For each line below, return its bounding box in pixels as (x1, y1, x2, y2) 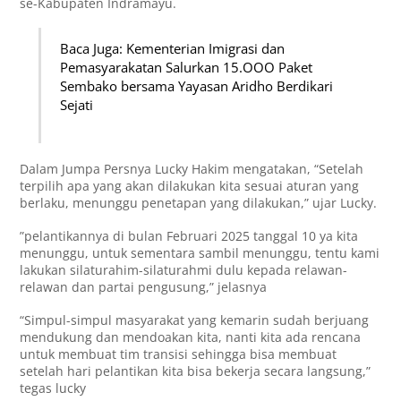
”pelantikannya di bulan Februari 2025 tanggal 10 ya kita (20, 226, 359, 244)
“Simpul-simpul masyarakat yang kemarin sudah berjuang (20, 311, 370, 328)
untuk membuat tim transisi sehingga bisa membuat (20, 345, 337, 363)
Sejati (60, 95, 94, 115)
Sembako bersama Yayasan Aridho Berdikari (60, 76, 334, 96)
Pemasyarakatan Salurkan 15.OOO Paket (60, 57, 313, 77)
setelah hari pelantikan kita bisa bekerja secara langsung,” (20, 362, 371, 380)
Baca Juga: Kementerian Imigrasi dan (60, 38, 286, 58)
